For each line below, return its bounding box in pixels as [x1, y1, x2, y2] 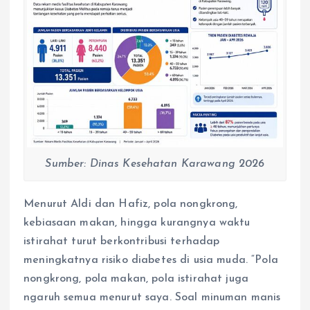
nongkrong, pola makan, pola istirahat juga [24, 273, 248, 285]
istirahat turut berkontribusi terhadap [24, 236, 220, 248]
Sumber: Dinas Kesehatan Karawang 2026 [45, 158, 265, 170]
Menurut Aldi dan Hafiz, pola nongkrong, [24, 199, 238, 210]
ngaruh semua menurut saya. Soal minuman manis [24, 292, 281, 304]
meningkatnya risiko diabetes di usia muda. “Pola [24, 255, 278, 266]
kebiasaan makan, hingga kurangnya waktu [24, 217, 250, 229]
